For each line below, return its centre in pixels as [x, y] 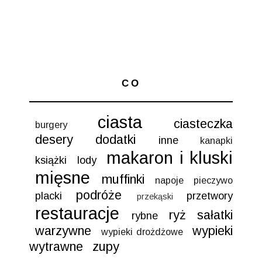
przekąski [155, 196]
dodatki [116, 139]
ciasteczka [203, 123]
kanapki [217, 140]
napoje [169, 180]
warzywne [63, 230]
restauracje [77, 213]
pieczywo [213, 180]
